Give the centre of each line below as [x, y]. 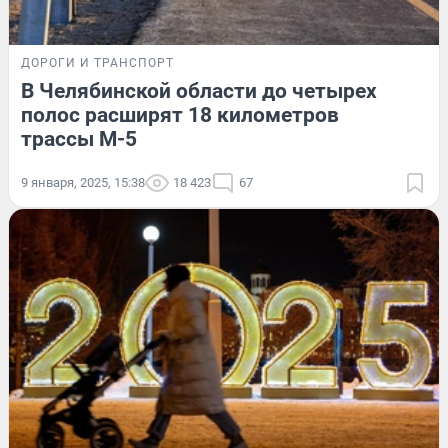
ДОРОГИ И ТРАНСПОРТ [97, 62]
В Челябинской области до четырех [199, 90]
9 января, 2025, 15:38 [83, 182]
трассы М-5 [79, 138]
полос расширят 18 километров [180, 114]
